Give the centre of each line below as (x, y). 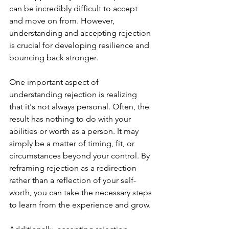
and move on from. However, (63, 20)
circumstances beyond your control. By (81, 155)
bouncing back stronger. (54, 57)
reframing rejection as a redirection (74, 168)
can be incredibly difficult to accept (74, 8)
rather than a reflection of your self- (73, 180)
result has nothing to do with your (71, 119)
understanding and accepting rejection (81, 33)
